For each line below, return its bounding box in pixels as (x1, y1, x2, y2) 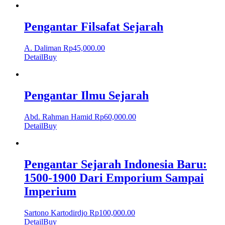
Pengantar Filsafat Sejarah (24, 20, 163, 33)
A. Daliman (24, 43, 61, 52)
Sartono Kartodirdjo (24, 208, 87, 217)
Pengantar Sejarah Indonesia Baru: (24, 157, 207, 171)
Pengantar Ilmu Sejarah (24, 88, 149, 102)
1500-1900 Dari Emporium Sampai (24, 171, 204, 184)
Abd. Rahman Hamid (24, 112, 92, 121)
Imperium (24, 184, 76, 198)
